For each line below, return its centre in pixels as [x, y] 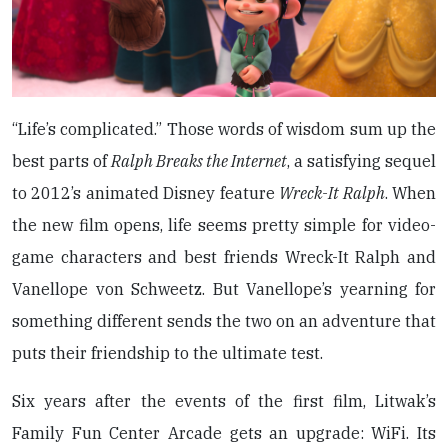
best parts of [61, 160]
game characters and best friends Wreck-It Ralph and [224, 256]
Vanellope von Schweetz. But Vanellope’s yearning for [224, 288]
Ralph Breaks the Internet [199, 160]
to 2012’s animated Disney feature [146, 192]
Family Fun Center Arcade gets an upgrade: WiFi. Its [224, 432]
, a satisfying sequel [361, 160]
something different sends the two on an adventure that [224, 320]
